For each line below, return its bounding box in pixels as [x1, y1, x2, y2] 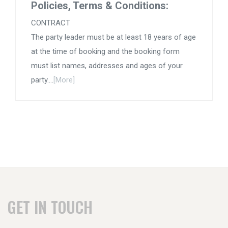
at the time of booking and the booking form [31, 47, 180, 56]
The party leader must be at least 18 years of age [31, 33, 196, 42]
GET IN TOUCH [8, 195, 93, 219]
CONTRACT [31, 18, 70, 28]
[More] [53, 75, 75, 85]
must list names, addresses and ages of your [31, 61, 183, 71]
